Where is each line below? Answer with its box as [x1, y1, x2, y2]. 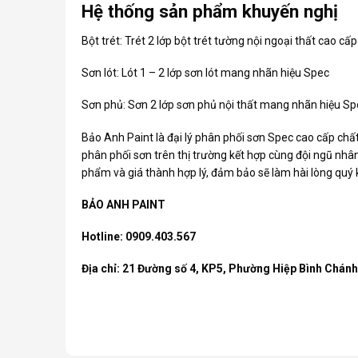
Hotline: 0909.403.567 [81, 230, 196, 244]
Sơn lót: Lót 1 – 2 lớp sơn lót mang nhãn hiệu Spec [81, 66, 329, 80]
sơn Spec [246, 130, 293, 144]
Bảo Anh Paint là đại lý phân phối [81, 130, 247, 144]
